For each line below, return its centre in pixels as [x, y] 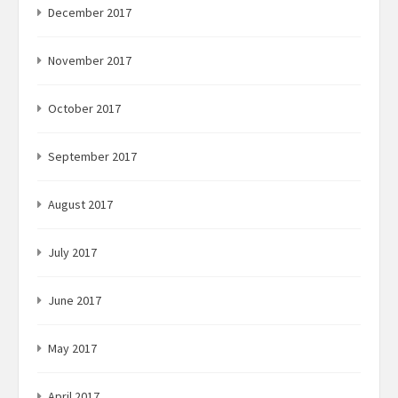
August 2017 [80, 205]
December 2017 [90, 13]
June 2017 [75, 301]
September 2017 [92, 157]
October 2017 [84, 109]
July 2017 [72, 253]
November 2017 [90, 61]
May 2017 [72, 349]
